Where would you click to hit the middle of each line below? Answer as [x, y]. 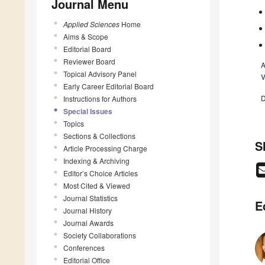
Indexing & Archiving [96, 160]
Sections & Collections [99, 135]
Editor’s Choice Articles [101, 173]
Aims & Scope [86, 36]
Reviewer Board [89, 61]
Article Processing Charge [105, 148]
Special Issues [88, 111]
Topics [74, 123]
